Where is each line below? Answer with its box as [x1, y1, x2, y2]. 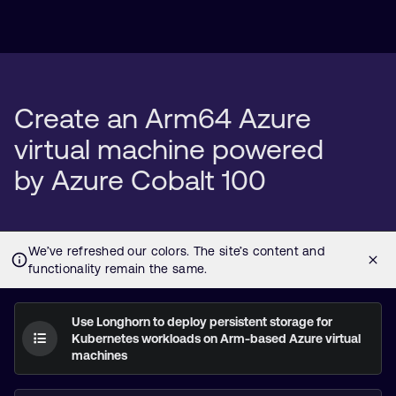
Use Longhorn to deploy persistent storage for [72, 315, 332, 329]
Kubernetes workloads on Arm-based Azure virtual [72, 331, 361, 346]
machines [72, 348, 127, 362]
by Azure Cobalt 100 [14, 164, 266, 196]
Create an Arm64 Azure [14, 102, 311, 134]
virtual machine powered [14, 133, 324, 165]
